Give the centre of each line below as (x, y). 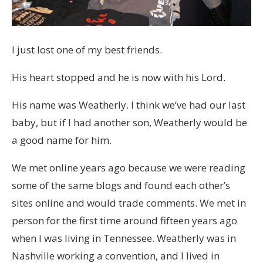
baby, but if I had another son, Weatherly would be (129, 122)
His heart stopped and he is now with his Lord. (119, 77)
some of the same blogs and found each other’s (121, 185)
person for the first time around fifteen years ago (124, 220)
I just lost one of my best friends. (87, 49)
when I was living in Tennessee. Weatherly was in (124, 238)
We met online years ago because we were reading (129, 167)
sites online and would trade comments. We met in (129, 203)
